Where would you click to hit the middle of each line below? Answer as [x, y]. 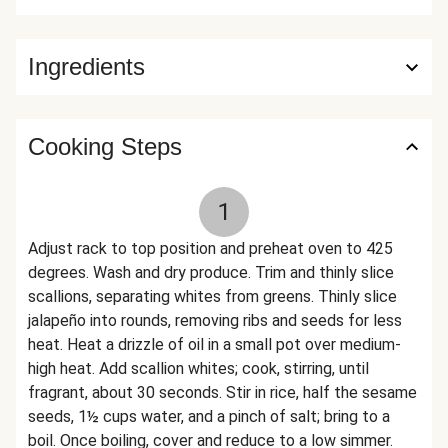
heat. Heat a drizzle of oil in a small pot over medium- [214, 344]
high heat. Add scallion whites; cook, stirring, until [198, 368]
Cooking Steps [105, 146]
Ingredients [86, 66]
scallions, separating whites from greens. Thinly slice [212, 296]
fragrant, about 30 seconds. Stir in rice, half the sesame [222, 392]
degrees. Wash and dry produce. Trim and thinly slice [211, 272]
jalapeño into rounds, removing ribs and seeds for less [215, 320]
